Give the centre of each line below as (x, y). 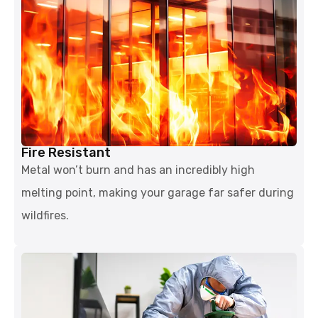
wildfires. (45, 215)
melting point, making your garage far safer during (158, 192)
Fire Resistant (66, 152)
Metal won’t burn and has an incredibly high (138, 170)
